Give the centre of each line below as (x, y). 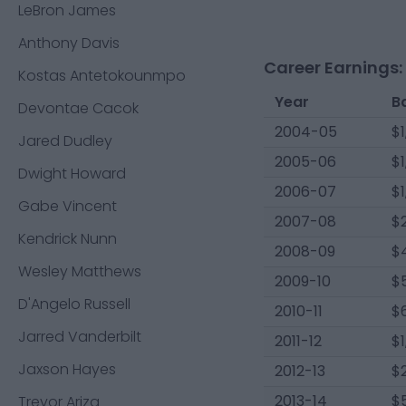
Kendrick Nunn (68, 239)
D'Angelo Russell (74, 304)
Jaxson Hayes (67, 369)
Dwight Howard (72, 174)
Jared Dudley (65, 141)
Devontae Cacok (78, 108)
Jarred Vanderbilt (80, 337)
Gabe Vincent (68, 206)
